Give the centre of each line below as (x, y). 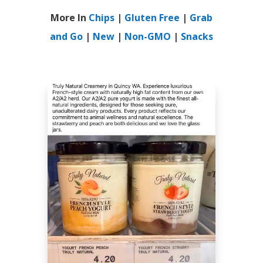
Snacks (197, 37)
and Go (66, 37)
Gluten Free (152, 18)
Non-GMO (148, 37)
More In (70, 18)
